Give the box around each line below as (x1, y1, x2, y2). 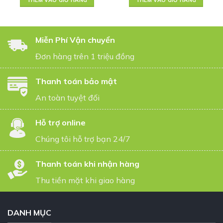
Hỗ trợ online (35, 117, 86, 127)
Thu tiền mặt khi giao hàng (35, 175, 135, 185)
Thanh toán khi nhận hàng (35, 158, 139, 169)
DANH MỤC (7, 207, 51, 218)
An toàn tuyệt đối (35, 92, 100, 103)
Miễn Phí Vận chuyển (35, 34, 115, 45)
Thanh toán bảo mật (35, 76, 117, 86)
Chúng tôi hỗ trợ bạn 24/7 (35, 133, 130, 144)
